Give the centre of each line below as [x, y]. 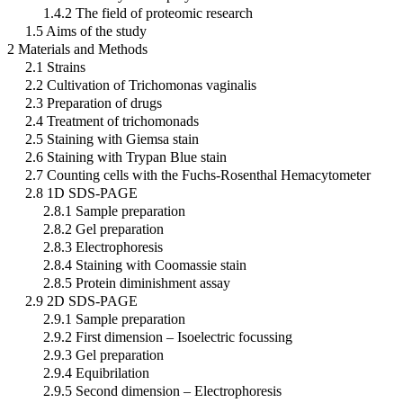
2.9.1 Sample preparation [114, 318]
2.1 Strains [55, 67]
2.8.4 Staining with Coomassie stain [145, 264]
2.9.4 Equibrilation [96, 372]
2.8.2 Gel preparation [103, 228]
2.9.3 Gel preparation [103, 354]
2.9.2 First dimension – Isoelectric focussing [168, 336]
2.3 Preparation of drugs [94, 103]
